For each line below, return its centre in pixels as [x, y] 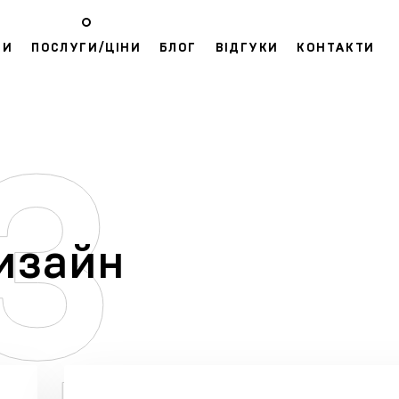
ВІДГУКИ [247, 48]
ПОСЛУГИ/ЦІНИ [86, 48]
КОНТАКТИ [336, 48]
